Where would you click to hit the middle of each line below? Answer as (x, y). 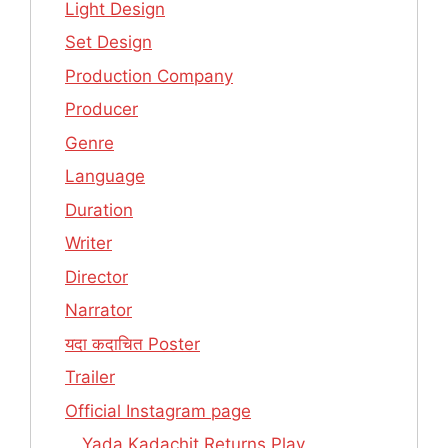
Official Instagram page (158, 410)
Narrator (98, 310)
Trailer (90, 377)
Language (105, 176)
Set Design (108, 42)
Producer (101, 109)
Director (96, 276)
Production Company (149, 75)
